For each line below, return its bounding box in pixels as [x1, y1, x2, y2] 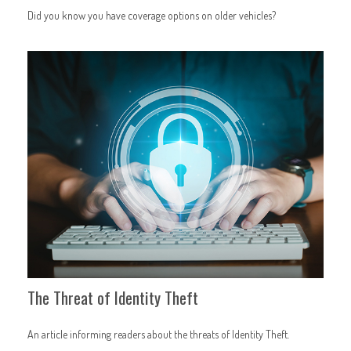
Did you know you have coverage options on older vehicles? [27, 8, 276, 22]
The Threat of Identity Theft [27, 284, 198, 309]
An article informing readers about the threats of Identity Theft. [27, 327, 289, 341]
